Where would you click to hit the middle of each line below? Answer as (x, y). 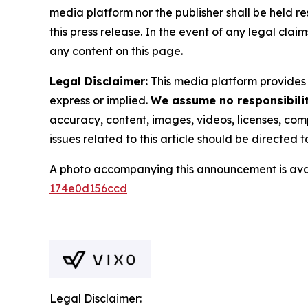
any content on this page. (116, 51)
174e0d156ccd (88, 188)
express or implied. (100, 100)
